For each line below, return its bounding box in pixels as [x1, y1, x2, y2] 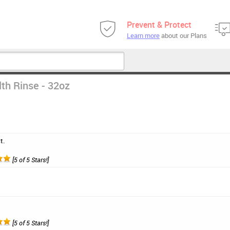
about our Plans [160, 31, 207, 40]
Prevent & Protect [127, 19, 191, 30]
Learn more [127, 31, 160, 40]
